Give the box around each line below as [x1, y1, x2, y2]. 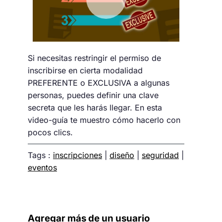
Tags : [28, 150, 53, 160]
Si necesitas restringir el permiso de [28, 53, 161, 63]
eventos [28, 162, 57, 172]
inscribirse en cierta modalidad [28, 65, 143, 75]
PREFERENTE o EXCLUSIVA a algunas [28, 77, 169, 88]
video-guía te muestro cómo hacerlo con [28, 114, 180, 125]
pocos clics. [28, 127, 73, 137]
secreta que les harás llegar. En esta [28, 102, 162, 112]
